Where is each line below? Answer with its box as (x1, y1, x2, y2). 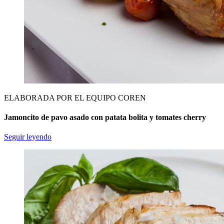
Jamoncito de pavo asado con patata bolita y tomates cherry (4, 112, 206, 121)
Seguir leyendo (4, 132, 51, 141)
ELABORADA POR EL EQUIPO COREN (4, 93, 146, 102)
